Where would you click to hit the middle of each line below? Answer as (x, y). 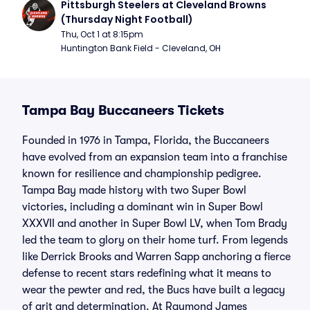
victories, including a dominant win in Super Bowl (143, 207)
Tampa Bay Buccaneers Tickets (123, 110)
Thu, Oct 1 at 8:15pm (102, 34)
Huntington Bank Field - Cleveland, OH (141, 48)
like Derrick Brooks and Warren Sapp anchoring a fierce (156, 257)
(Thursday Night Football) (127, 19)
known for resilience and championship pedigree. (142, 174)
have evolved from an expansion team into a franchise (155, 157)
